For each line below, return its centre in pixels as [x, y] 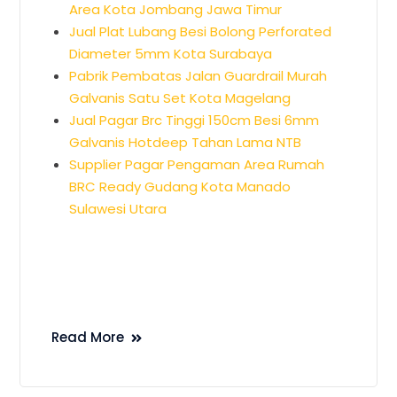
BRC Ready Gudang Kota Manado [180, 186]
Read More [88, 337]
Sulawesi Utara [118, 208]
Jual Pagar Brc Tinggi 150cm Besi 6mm [195, 120]
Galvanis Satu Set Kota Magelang [180, 97]
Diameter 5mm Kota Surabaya [171, 53]
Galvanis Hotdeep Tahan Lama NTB [186, 142]
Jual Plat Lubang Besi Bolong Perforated [201, 31]
